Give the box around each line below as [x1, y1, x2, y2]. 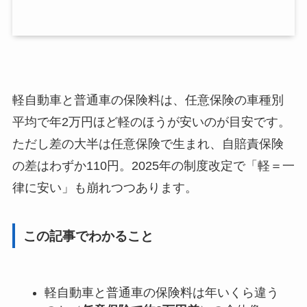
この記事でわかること [23, 228, 153, 244]
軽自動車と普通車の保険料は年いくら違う [44, 285, 279, 299]
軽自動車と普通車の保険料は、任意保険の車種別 [12, 93, 284, 108]
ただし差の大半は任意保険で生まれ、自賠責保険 [12, 137, 284, 151]
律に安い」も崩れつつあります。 [12, 181, 197, 195]
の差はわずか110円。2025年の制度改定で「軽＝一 [12, 159, 295, 173]
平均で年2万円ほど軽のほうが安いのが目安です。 [12, 115, 291, 130]
